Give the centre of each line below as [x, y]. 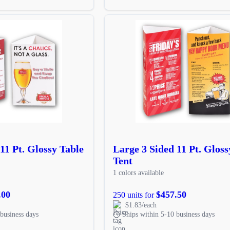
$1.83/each [141, 205]
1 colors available [138, 172]
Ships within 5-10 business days [168, 214]
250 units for [134, 195]
